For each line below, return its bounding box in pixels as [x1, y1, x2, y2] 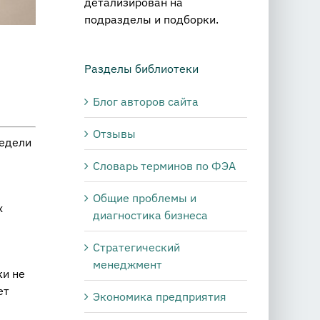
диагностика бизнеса [93, 207, 208, 222]
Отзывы [93, 126, 136, 141]
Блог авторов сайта [93, 94, 199, 109]
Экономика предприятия [93, 289, 226, 304]
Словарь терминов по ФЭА [93, 158, 236, 173]
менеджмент [93, 256, 162, 271]
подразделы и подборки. [84, 12, 219, 27]
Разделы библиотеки [84, 61, 199, 76]
